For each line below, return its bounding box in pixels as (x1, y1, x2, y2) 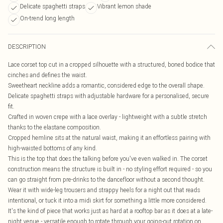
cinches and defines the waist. (8, 71, 87, 79)
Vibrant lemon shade (97, 2, 151, 10)
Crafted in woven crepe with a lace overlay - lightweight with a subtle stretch (8, 113, 207, 120)
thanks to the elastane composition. (8, 123, 101, 131)
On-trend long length (20, 14, 75, 22)
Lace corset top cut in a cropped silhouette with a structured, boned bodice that (8, 61, 215, 68)
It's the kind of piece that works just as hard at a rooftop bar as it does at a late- (8, 207, 213, 215)
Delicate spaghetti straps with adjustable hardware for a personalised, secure (8, 92, 209, 100)
